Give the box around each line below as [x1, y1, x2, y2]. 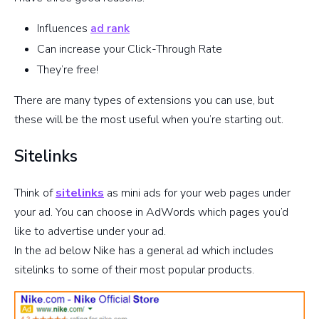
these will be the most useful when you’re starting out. [14, 112, 283, 128]
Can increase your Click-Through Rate [37, 41, 222, 58]
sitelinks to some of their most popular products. [14, 262, 254, 278]
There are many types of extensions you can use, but [14, 93, 274, 109]
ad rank [90, 21, 130, 37]
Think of [14, 185, 56, 202]
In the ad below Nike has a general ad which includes [14, 243, 273, 259]
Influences [37, 21, 90, 37]
